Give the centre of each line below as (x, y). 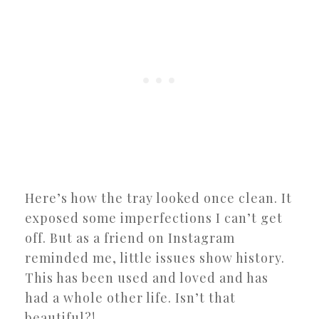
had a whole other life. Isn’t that (130, 297)
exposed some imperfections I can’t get (154, 218)
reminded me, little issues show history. (155, 257)
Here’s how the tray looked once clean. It (158, 198)
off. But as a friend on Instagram (130, 237)
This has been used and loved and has (147, 277)
